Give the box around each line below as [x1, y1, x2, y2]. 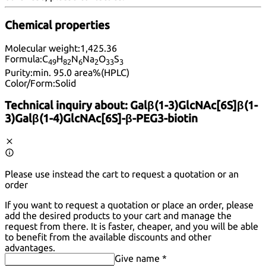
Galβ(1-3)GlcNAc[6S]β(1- [130, 99, 258, 112]
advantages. [5, 242, 55, 254]
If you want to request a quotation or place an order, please [5, 199, 254, 211]
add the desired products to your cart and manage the [5, 210, 232, 221]
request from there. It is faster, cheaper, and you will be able [5, 221, 258, 232]
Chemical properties [5, 18, 110, 31]
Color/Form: [5, 77, 55, 88]
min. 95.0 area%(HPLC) [33, 66, 129, 78]
